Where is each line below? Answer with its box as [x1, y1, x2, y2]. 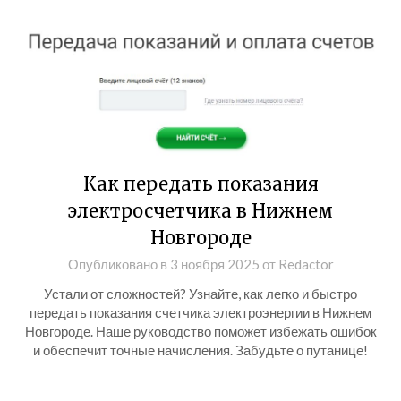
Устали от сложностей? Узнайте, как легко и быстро [44, 286, 357, 302]
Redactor [277, 256, 334, 272]
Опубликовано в [67, 256, 170, 272]
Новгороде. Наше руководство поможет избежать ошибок [24, 323, 377, 339]
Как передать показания [82, 173, 319, 195]
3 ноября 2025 [169, 256, 260, 272]
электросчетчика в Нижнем [68, 200, 333, 222]
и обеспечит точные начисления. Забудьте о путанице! [33, 342, 368, 358]
